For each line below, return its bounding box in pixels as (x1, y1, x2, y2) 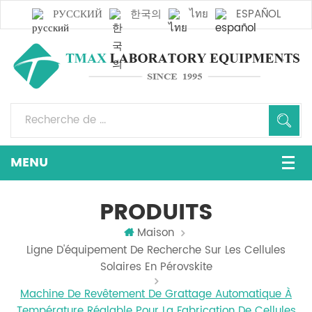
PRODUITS (99, 194, 213, 231)
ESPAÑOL (235, 6, 281, 23)
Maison (137, 224, 174, 242)
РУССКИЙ (52, 6, 102, 23)
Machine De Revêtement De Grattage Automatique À (20, 286, 292, 303)
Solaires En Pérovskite (100, 258, 212, 276)
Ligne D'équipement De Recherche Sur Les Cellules (26, 242, 286, 259)
